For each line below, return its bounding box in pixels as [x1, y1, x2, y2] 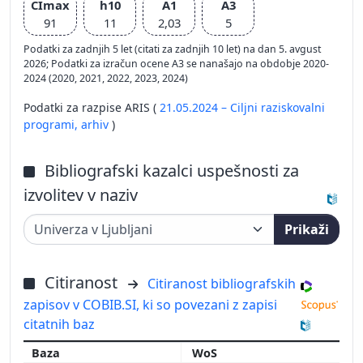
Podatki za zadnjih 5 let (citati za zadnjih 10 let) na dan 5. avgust [23, 41, 321, 56]
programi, [23, 116, 81, 132]
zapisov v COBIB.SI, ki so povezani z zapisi [23, 295, 277, 314]
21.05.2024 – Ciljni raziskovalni [160, 99, 325, 115]
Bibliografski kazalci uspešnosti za [45, 159, 299, 181]
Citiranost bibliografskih [147, 274, 296, 293]
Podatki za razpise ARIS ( [23, 99, 160, 115]
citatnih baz [23, 314, 95, 333]
